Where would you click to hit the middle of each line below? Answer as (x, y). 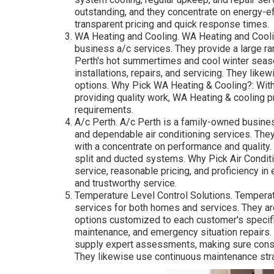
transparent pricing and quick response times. (172, 24)
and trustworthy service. (126, 183)
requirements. (104, 109)
